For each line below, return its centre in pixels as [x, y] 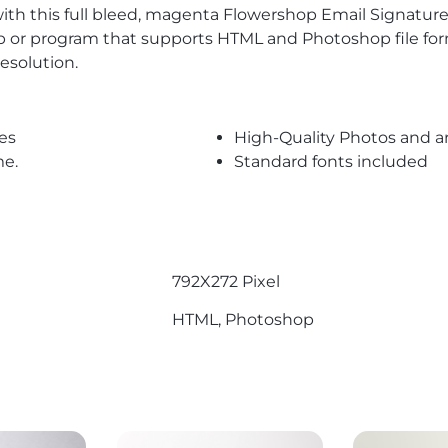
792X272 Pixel [226, 281]
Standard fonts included [331, 161]
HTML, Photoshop [243, 319]
